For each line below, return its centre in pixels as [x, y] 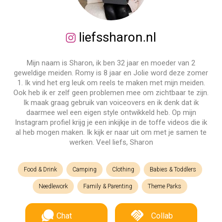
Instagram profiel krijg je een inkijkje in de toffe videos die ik [111, 122]
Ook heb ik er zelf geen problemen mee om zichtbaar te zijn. [111, 93]
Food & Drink [40, 169]
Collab [162, 216]
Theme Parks [165, 186]
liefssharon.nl [116, 37]
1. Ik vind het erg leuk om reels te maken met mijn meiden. [111, 83]
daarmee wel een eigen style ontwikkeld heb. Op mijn [111, 112]
